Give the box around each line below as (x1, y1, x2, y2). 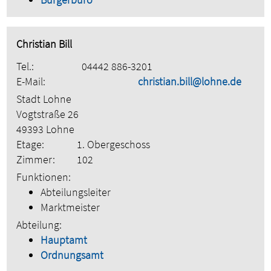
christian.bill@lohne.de (138, 74, 241, 89)
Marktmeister (41, 200, 100, 215)
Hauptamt (41, 233, 88, 247)
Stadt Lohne (16, 92, 72, 106)
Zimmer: (16, 152, 56, 167)
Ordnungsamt (41, 248, 104, 263)
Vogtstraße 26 (16, 107, 79, 122)
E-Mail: (16, 74, 46, 89)
